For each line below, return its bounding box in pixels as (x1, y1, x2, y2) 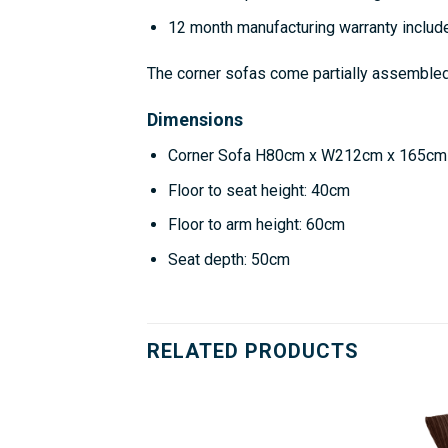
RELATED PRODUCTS (147, 338, 359, 363)
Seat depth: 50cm (167, 250, 290, 270)
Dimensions (147, 109, 243, 131)
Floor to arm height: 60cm (167, 215, 345, 235)
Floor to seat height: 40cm (167, 180, 350, 200)
